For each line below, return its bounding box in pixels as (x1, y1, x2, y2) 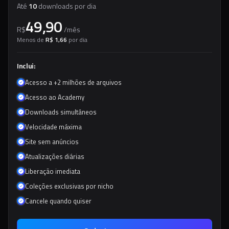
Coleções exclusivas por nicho (25, 181, 113, 191)
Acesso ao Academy (25, 92, 84, 102)
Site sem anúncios (25, 136, 79, 147)
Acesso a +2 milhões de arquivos (25, 77, 122, 87)
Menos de (17, 35, 44, 44)
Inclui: (17, 60, 36, 71)
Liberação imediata (25, 166, 80, 176)
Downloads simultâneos (25, 107, 97, 117)
